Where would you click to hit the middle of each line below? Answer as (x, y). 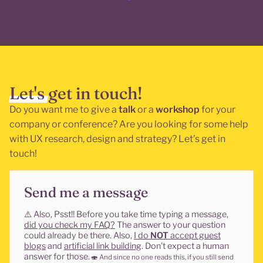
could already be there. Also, (79, 235)
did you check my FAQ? (70, 225)
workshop (178, 110)
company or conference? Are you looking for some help (129, 124)
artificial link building (103, 246)
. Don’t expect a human (185, 246)
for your (218, 110)
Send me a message (86, 193)
